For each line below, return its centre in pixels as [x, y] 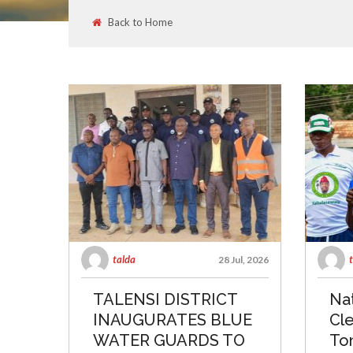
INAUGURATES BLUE [173, 320]
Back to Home [140, 22]
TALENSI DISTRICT [165, 299]
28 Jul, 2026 [243, 260]
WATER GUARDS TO [169, 340]
